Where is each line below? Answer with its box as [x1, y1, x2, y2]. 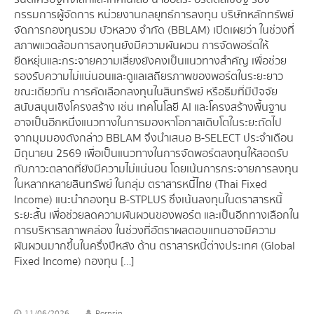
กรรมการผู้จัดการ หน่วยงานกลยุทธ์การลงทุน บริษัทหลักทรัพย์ [14, 6, 294, 25]
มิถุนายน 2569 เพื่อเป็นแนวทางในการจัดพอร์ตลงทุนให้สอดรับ [14, 144, 289, 163]
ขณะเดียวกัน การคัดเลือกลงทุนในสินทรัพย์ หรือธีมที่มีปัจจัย [14, 83, 278, 102]
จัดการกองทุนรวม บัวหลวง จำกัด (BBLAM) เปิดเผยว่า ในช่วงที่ [14, 21, 294, 40]
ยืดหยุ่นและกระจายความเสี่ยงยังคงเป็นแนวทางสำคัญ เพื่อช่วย [14, 52, 287, 71]
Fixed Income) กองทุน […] [14, 252, 134, 271]
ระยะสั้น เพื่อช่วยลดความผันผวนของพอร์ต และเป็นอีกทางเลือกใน [14, 206, 299, 225]
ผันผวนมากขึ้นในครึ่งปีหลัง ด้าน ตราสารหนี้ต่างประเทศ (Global [14, 237, 295, 256]
